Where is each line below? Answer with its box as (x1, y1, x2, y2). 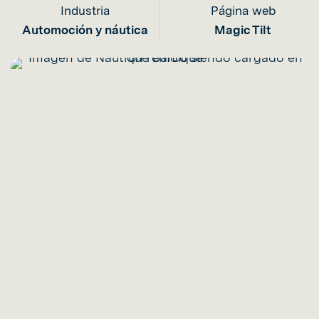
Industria (61, 4, 110, 18)
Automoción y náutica (22, 23, 148, 37)
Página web (210, 4, 276, 18)
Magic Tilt (214, 23, 271, 37)
